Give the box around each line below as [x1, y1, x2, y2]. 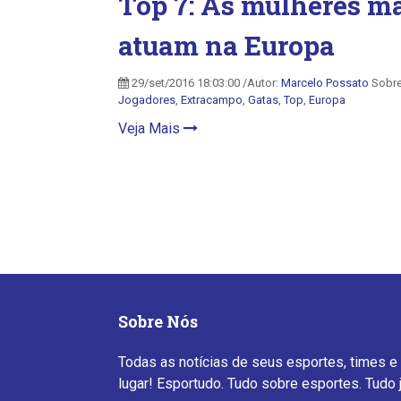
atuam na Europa [118, 28, 335, 63]
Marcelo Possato [281, 76, 369, 90]
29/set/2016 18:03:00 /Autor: [129, 76, 281, 90]
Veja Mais [118, 120, 183, 137]
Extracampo [181, 93, 243, 107]
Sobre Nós [118, 311, 198, 332]
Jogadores [118, 93, 175, 107]
